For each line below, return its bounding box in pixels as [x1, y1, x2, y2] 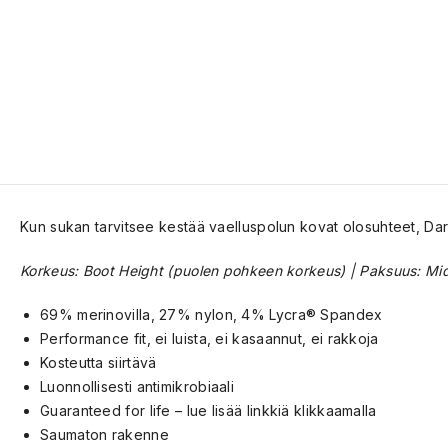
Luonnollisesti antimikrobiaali [40, 378, 234, 395]
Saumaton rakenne [40, 426, 169, 443]
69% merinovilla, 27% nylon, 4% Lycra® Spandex [40, 306, 383, 323]
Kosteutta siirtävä [40, 354, 157, 371]
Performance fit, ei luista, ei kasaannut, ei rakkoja [40, 330, 379, 347]
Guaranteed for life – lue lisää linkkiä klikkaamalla [40, 402, 377, 419]
